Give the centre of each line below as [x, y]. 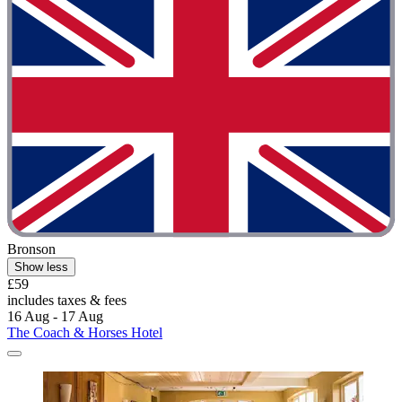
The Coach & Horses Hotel [85, 332]
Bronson [31, 249]
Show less [41, 267]
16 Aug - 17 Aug [55, 316]
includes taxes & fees [67, 300]
